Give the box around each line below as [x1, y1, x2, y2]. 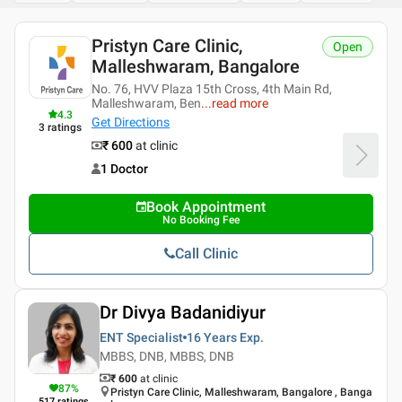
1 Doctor [100, 162, 148, 176]
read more [212, 96, 268, 110]
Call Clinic [175, 245, 238, 262]
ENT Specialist [100, 330, 183, 345]
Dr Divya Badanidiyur [100, 301, 266, 323]
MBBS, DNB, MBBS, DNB [100, 349, 234, 363]
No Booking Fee [162, 214, 240, 226]
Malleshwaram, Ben [92, 96, 201, 110]
